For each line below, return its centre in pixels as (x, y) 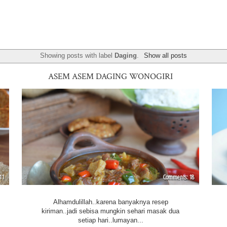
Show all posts (165, 56)
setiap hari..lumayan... (110, 220)
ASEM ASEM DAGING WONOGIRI (111, 77)
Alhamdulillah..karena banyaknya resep (110, 202)
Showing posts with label (78, 56)
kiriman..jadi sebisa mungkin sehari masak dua (111, 211)
